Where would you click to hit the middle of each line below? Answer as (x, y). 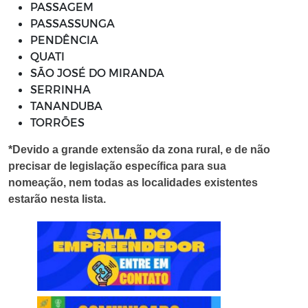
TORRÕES (57, 122)
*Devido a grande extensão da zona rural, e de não (139, 150)
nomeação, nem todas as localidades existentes (133, 183)
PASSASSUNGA (73, 23)
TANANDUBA (66, 106)
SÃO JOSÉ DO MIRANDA (97, 73)
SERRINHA (60, 89)
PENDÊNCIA (64, 40)
